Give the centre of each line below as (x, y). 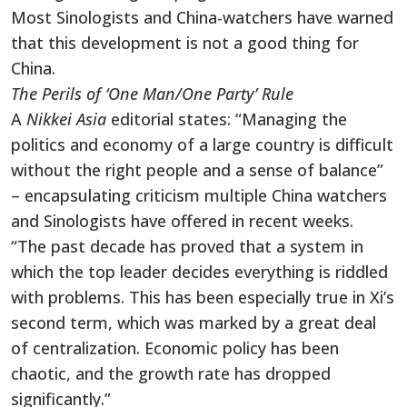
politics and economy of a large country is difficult (202, 144)
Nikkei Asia (69, 119)
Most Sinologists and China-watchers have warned (202, 17)
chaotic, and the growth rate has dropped (171, 373)
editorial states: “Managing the (229, 119)
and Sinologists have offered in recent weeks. (182, 220)
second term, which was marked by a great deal (194, 322)
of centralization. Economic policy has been (175, 347)
